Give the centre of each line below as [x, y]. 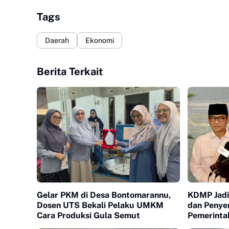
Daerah [57, 40]
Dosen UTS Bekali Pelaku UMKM [100, 205]
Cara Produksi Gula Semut [88, 215]
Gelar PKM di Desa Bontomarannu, [104, 195]
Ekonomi [100, 40]
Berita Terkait [70, 72]
